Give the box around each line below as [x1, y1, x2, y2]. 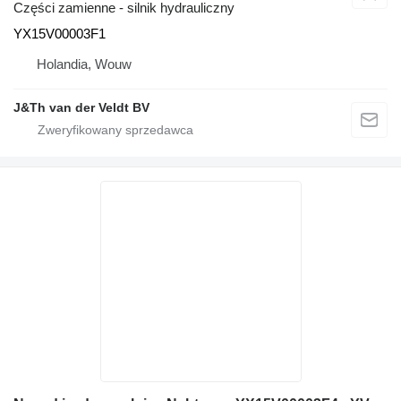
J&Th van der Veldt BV [13, 100, 149, 115]
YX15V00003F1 [13, 26, 106, 41]
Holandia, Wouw [37, 56, 132, 72]
